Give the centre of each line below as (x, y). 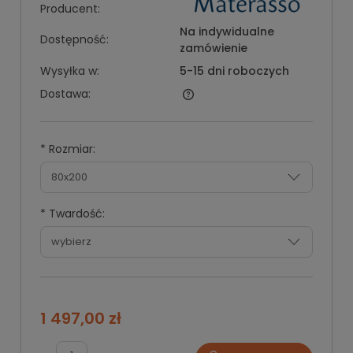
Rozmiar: (71, 149)
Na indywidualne (227, 31)
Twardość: (75, 213)
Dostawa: (65, 93)
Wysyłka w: (70, 71)
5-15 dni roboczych (234, 71)
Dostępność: (74, 40)
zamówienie (213, 48)
